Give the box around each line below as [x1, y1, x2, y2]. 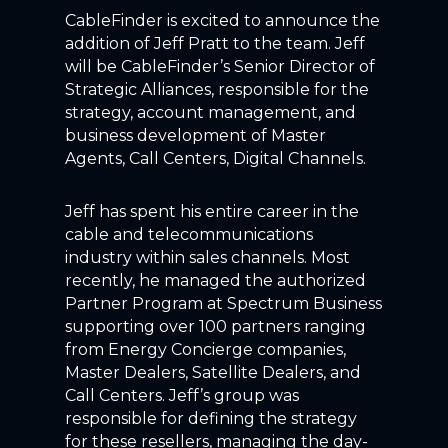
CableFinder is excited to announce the [64, 10, 380, 30]
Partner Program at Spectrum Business [64, 293, 382, 313]
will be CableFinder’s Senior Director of [64, 56, 375, 76]
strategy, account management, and [64, 102, 356, 122]
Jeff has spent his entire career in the [64, 201, 359, 221]
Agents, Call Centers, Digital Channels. [64, 148, 366, 168]
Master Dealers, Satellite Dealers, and [64, 362, 361, 382]
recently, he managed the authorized [64, 270, 366, 290]
